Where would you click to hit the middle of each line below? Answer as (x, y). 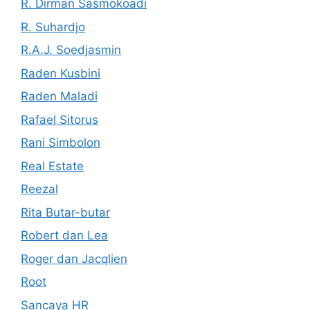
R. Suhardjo (53, 27)
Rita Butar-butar (65, 212)
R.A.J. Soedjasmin (71, 50)
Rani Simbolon (61, 143)
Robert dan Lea (64, 235)
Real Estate (52, 166)
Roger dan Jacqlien (74, 258)
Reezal (39, 189)
